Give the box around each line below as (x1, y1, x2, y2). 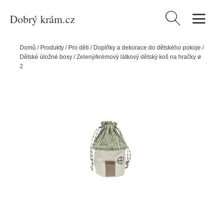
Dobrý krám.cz (10, 11, 75, 26)
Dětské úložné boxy (20, 54, 72, 60)
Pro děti (68, 44, 89, 51)
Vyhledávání (163, 12, 206, 21)
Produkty (40, 44, 64, 51)
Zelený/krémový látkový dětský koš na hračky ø (77, 54, 201, 60)
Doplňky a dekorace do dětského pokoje (93, 44, 201, 51)
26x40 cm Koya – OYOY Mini (20, 63, 97, 70)
